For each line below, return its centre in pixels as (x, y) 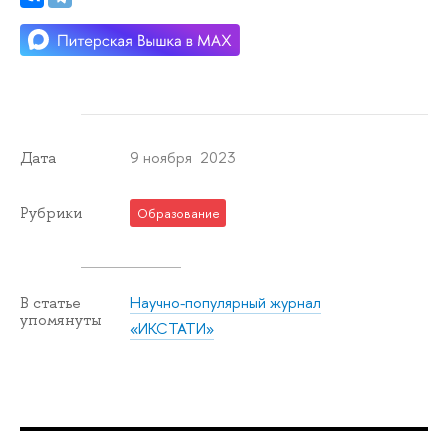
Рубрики (51, 212)
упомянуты (61, 319)
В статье (50, 302)
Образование (178, 212)
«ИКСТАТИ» (172, 328)
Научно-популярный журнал (226, 302)
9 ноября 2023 (183, 157)
